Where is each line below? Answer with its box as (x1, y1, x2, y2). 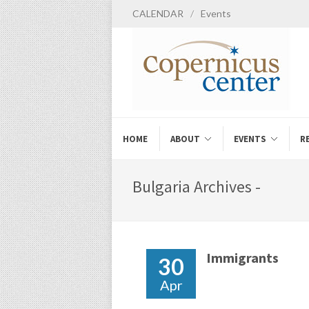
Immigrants (206, 249, 279, 266)
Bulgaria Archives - (132, 176, 261, 197)
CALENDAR (132, 8, 183, 19)
